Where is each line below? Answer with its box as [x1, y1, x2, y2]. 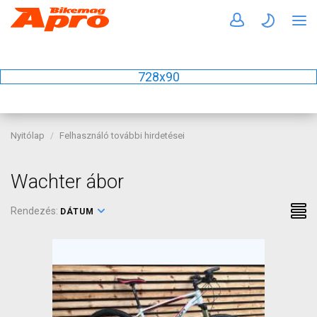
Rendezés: [11, 205, 60, 217]
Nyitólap [11, 130, 45, 141]
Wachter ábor [11, 171, 124, 193]
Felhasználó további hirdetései [59, 130, 185, 141]
